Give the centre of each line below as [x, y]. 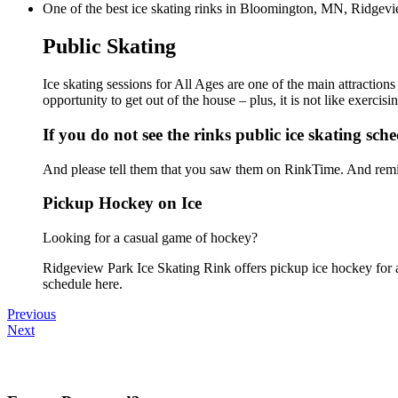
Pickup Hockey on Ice [122, 203]
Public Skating [109, 47]
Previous [32, 314]
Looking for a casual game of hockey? [150, 238]
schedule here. [83, 284]
